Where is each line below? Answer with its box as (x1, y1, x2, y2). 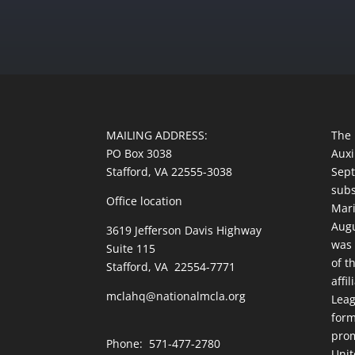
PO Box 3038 (106, 145, 173, 161)
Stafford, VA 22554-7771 (106, 258, 236, 274)
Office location (106, 193, 183, 208)
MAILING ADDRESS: (106, 127, 208, 143)
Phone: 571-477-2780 (106, 335, 221, 351)
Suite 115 (106, 240, 156, 256)
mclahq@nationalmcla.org (106, 288, 246, 303)
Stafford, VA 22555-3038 (106, 163, 233, 179)
